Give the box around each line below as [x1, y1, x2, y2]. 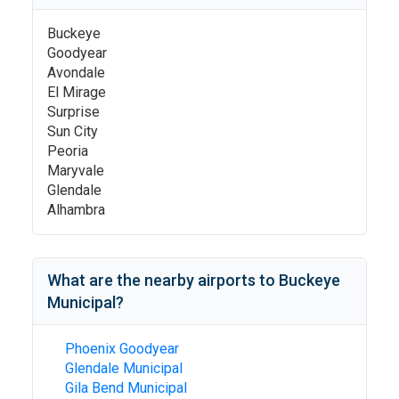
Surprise [47, 103, 100, 120]
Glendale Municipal [65, 360, 183, 377]
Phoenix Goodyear [65, 340, 179, 357]
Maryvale [47, 162, 104, 179]
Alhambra [47, 201, 105, 218]
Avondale [47, 64, 105, 81]
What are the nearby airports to [47, 271, 279, 289]
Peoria [47, 142, 88, 159]
